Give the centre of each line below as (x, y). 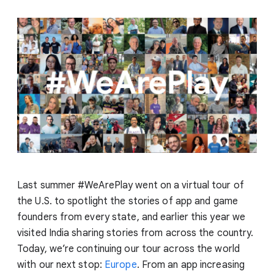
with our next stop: (61, 265)
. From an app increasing (191, 265)
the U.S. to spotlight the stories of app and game (128, 201)
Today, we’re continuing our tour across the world (128, 249)
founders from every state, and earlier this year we (131, 217)
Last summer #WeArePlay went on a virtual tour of (131, 185)
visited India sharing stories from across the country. (135, 233)
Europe (121, 265)
